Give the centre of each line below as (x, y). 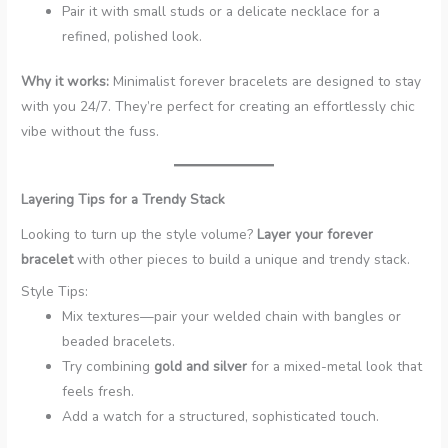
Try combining (108, 366)
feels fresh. (98, 391)
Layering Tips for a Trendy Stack (123, 200)
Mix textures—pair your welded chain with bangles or (232, 316)
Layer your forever (315, 235)
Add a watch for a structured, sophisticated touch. (221, 416)
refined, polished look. (132, 36)
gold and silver (201, 366)
